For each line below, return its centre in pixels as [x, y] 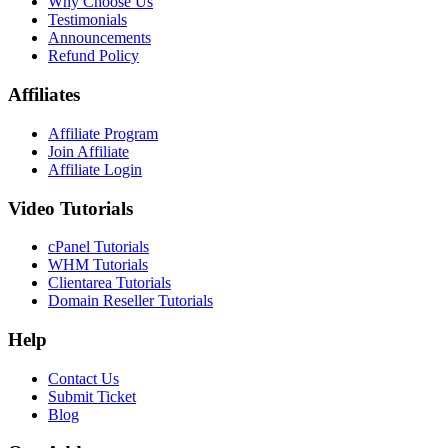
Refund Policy [93, 56]
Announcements [99, 38]
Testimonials [87, 20]
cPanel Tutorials [98, 247]
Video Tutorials [70, 208]
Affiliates [44, 95]
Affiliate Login [95, 169]
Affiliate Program [103, 133]
